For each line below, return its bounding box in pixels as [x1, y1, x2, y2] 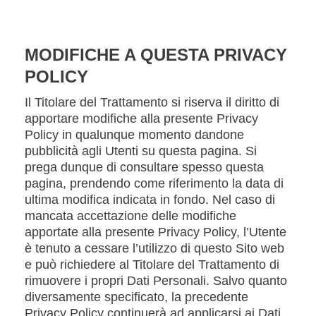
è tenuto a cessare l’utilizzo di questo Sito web [25, 241, 284, 255]
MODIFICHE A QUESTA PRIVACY [25, 45, 287, 64]
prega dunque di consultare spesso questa [25, 160, 264, 174]
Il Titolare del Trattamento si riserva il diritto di [25, 95, 279, 109]
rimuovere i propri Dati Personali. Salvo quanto [25, 274, 287, 288]
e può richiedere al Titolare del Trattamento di [25, 257, 279, 272]
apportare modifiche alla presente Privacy [25, 111, 258, 126]
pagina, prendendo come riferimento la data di [25, 176, 284, 190]
